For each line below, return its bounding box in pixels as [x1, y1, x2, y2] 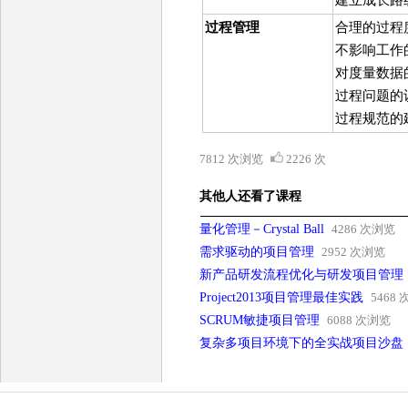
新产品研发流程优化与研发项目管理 [199, 268, 404, 281]
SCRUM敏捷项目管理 [199, 313, 321, 327]
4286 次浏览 [331, 222, 396, 236]
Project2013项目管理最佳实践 [199, 291, 364, 304]
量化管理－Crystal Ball [199, 222, 325, 236]
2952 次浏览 [321, 245, 386, 259]
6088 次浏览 [327, 313, 392, 327]
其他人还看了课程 [199, 189, 302, 203]
